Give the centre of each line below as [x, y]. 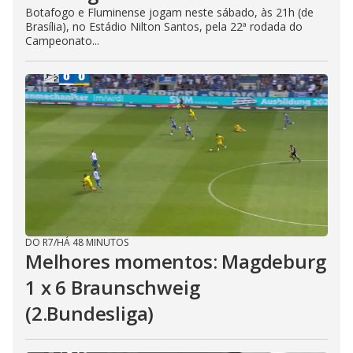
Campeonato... [62, 41]
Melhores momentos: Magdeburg [176, 261]
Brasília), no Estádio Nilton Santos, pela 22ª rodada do [164, 26]
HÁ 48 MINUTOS [93, 242]
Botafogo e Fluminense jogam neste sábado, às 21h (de [169, 12]
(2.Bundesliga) [90, 313]
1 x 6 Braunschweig [113, 287]
